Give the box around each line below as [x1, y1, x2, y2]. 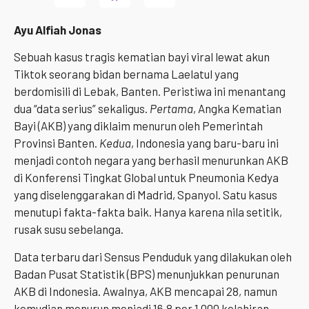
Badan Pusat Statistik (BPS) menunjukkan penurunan [14, 266, 279, 281]
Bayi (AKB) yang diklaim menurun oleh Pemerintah [14, 119, 263, 133]
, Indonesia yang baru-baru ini [131, 136, 279, 150]
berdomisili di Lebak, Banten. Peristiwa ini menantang [14, 84, 286, 99]
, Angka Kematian [193, 101, 281, 116]
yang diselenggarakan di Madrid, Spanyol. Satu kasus [14, 188, 277, 202]
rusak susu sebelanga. [14, 222, 123, 237]
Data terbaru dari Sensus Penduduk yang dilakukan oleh [14, 249, 292, 263]
